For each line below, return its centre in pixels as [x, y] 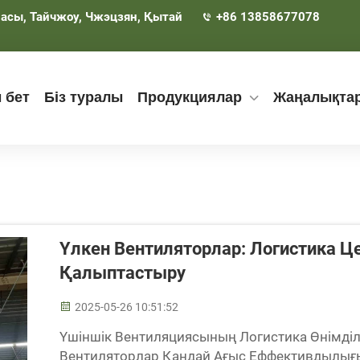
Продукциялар [190, 97]
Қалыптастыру [123, 273]
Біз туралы [84, 97]
